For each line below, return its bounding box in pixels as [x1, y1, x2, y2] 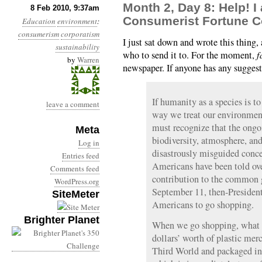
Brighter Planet [24, 214, 99, 226]
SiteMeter [52, 188, 99, 200]
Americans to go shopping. [152, 198, 254, 211]
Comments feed [50, 163, 99, 174]
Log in [78, 137, 99, 148]
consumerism [18, 29, 59, 39]
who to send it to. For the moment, [123, 49, 257, 61]
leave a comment [46, 99, 99, 109]
